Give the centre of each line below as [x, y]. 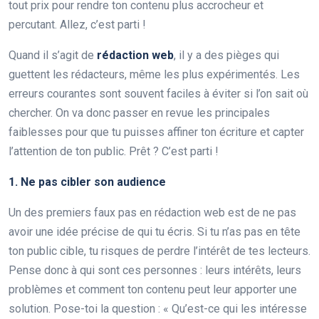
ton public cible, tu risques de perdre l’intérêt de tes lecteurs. [159, 251]
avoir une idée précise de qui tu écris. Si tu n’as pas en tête [155, 231]
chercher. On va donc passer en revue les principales [139, 113]
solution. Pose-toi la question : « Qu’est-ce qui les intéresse [158, 308]
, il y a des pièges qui [226, 55]
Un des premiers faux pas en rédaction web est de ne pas [152, 212]
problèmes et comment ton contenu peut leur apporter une [153, 289]
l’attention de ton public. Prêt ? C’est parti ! [114, 151]
